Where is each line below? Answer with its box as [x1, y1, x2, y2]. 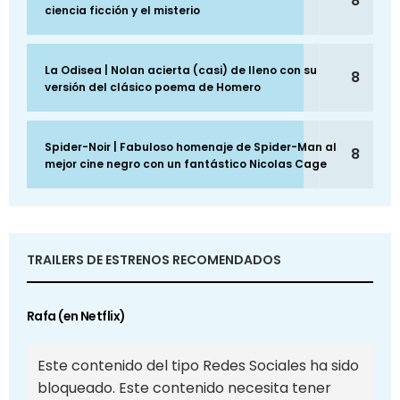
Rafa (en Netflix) [27, 307, 126, 326]
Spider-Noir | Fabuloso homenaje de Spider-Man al [45, 139, 337, 155]
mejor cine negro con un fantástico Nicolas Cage [45, 156, 327, 172]
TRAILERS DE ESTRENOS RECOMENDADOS [27, 251, 281, 270]
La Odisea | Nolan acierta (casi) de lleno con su [45, 62, 317, 79]
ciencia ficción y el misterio [45, 3, 200, 19]
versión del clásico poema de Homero [45, 79, 261, 96]
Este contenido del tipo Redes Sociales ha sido [37, 355, 359, 377]
